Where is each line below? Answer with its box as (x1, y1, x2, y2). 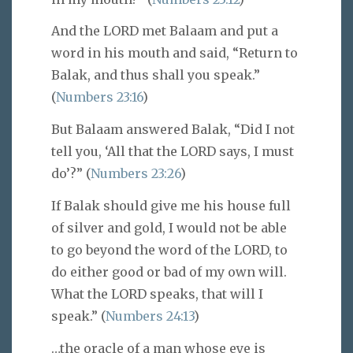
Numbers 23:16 (56, 89, 143, 106)
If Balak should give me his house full (51, 197, 291, 214)
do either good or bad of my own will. (51, 263, 287, 280)
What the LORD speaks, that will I (51, 285, 263, 302)
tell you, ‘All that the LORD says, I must (51, 143, 294, 160)
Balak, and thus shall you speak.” (51, 67, 260, 84)
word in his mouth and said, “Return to (51, 45, 298, 61)
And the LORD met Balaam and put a (51, 23, 278, 39)
